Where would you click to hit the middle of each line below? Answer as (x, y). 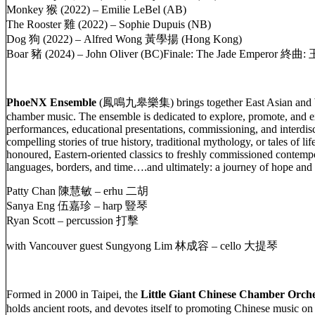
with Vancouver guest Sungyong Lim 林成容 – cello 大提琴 (142, 246)
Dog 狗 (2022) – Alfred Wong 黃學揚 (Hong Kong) (124, 39)
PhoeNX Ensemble (53, 103)
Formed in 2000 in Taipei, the (73, 295)
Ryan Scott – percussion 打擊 (72, 221)
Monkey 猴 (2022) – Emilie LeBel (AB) (98, 10)
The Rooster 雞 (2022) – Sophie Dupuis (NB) (109, 25)
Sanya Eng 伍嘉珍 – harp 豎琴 (77, 206)
